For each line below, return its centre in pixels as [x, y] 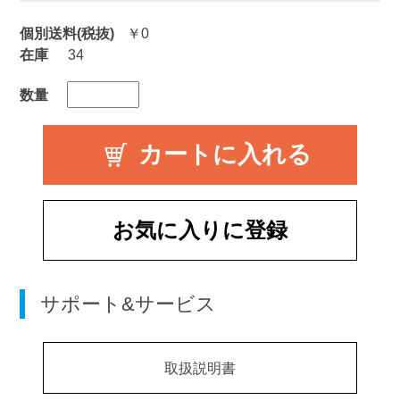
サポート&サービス [129, 304]
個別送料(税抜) [67, 33]
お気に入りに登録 [200, 230]
